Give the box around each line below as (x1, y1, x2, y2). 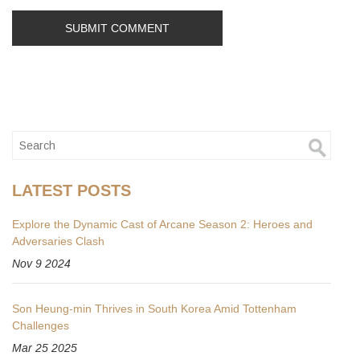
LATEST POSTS (12, 182, 131, 200)
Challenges (12, 319, 69, 333)
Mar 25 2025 (12, 342, 77, 355)
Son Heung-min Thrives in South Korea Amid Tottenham (12, 302, 297, 316)
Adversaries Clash (12, 235, 104, 248)
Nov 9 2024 (12, 257, 71, 271)
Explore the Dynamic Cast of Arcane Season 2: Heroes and (12, 218, 313, 231)
